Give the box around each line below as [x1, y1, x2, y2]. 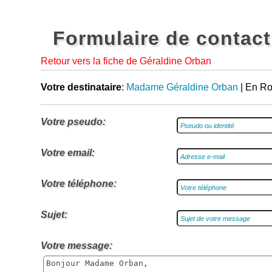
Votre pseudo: [41, 117, 106, 127]
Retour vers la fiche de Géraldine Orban [41, 56, 212, 66]
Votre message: [41, 240, 113, 251]
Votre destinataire [41, 82, 122, 92]
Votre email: [41, 148, 95, 158]
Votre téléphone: [41, 178, 117, 189]
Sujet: [41, 209, 68, 220]
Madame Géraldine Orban [126, 82, 239, 92]
